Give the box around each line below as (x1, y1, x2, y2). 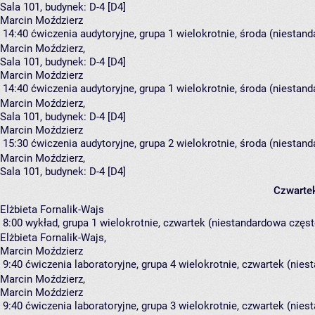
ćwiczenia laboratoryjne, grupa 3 (25, 300, 176, 313)
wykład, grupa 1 (25, 217, 97, 230)
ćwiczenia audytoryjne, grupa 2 (31, 137, 174, 150)
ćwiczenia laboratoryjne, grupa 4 (25, 258, 176, 271)
